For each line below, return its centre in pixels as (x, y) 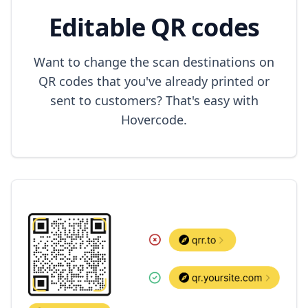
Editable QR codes (154, 27)
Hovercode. (154, 120)
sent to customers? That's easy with (154, 101)
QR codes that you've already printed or (154, 81)
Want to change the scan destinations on (154, 62)
